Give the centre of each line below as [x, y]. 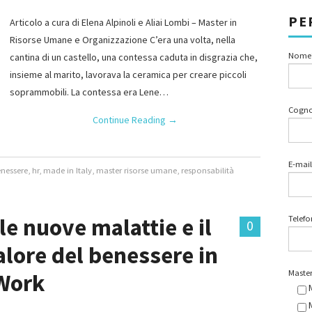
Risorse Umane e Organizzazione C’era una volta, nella [123, 40]
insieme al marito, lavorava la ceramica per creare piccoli [128, 75]
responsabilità [208, 170]
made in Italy [68, 170]
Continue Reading [130, 120]
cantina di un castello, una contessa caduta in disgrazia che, [134, 57]
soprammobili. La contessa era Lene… [89, 92]
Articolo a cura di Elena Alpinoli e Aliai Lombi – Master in [123, 22]
